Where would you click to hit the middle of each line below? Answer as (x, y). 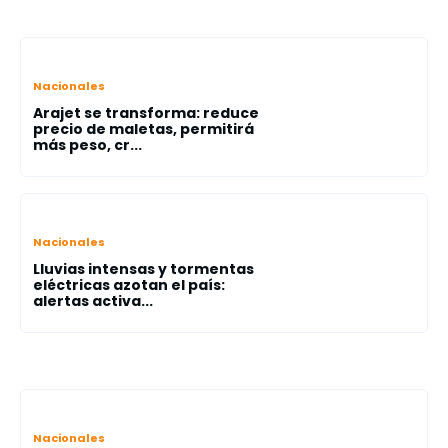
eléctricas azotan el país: (129, 285)
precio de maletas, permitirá (143, 129)
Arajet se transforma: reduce (146, 113)
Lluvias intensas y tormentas (143, 269)
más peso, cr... (87, 145)
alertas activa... (93, 301)
